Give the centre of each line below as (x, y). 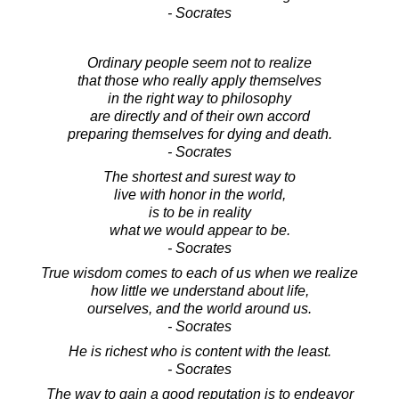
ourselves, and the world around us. (199, 308)
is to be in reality (199, 212)
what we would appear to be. (199, 230)
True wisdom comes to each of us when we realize (199, 273)
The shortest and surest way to (199, 176)
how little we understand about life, (199, 290)
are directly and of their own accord (199, 116)
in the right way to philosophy (199, 98)
